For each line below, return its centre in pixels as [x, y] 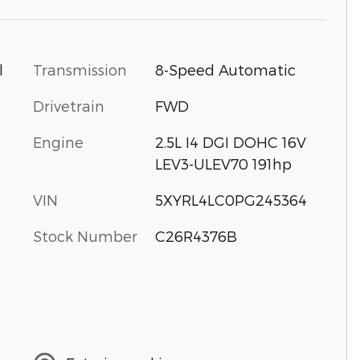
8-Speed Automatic [225, 69]
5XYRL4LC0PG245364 [231, 199]
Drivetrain [69, 105]
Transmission [80, 69]
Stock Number [85, 235]
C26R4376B [196, 235]
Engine [58, 141]
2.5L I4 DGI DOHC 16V [230, 141]
